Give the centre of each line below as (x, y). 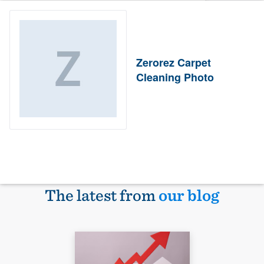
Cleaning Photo (175, 77)
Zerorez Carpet (174, 62)
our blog (189, 195)
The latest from (102, 195)
